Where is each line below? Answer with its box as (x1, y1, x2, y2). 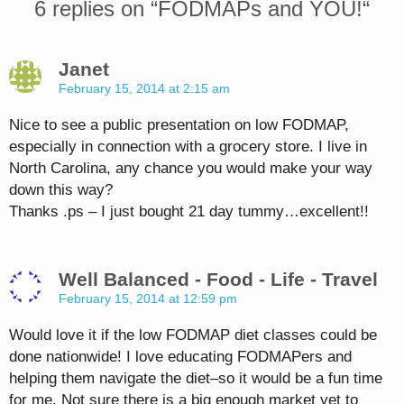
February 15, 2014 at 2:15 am (59, 80, 230, 96)
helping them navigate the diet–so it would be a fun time (9, 369, 382, 387)
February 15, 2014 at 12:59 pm (59, 290, 237, 306)
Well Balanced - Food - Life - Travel (59, 268, 378, 289)
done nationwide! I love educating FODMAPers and (9, 347, 352, 365)
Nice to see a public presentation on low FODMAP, (9, 115, 349, 133)
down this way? (9, 180, 113, 198)
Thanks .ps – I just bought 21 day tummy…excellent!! (9, 202, 369, 220)
